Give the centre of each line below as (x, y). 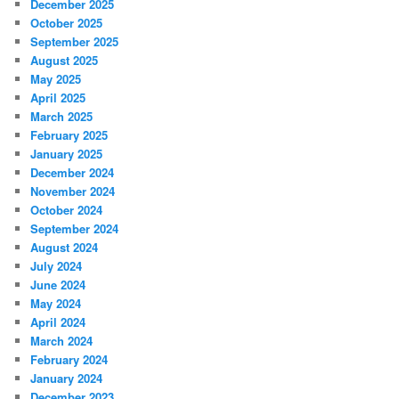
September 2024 (75, 229)
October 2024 (67, 210)
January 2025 (67, 154)
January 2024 (67, 379)
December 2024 (73, 173)
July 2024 (57, 266)
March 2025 (62, 117)
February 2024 (69, 360)
